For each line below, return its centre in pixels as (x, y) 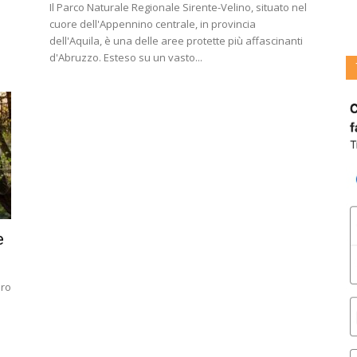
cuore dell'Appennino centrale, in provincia (153, 24)
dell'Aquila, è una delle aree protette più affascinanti (176, 41)
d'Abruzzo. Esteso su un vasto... (126, 57)
